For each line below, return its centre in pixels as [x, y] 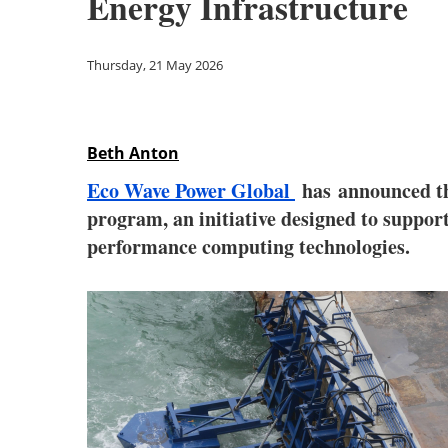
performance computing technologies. [248, 246]
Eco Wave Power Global [191, 190]
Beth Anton [133, 153]
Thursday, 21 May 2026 [155, 65]
